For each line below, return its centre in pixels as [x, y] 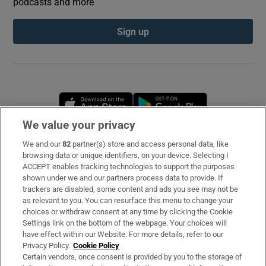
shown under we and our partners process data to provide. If [123, 178]
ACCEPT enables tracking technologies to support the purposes [129, 167]
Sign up [133, 31]
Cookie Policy [96, 246]
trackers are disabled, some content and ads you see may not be [131, 189]
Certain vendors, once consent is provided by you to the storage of [133, 257]
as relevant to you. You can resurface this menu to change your [128, 200]
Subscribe [35, 151]
